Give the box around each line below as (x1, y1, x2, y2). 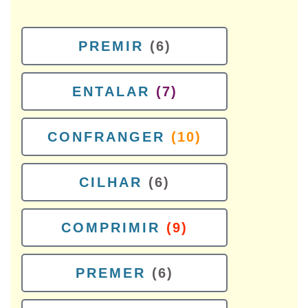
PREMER (76, 265, 146, 280)
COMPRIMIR (61, 220, 160, 235)
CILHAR (79, 175, 142, 190)
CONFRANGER (47, 129, 165, 144)
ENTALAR (71, 84, 150, 99)
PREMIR (78, 38, 144, 54)
